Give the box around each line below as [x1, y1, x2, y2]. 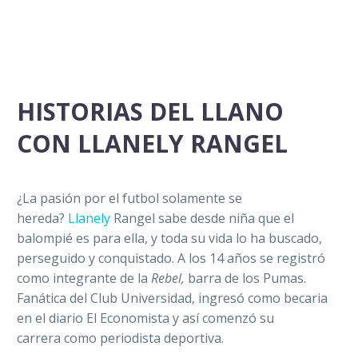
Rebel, [151, 269, 188, 288]
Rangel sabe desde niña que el [110, 209, 294, 228]
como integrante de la [17, 269, 151, 288]
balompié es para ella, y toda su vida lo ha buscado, [17, 229, 322, 248]
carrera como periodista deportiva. [17, 329, 224, 348]
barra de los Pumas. [188, 269, 306, 288]
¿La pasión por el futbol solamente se [17, 189, 242, 208]
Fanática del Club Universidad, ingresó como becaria [17, 289, 328, 308]
